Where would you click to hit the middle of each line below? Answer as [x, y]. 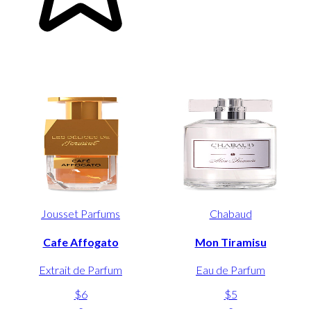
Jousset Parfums [81, 214]
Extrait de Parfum [81, 269]
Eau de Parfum [230, 269]
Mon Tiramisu [230, 242]
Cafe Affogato [81, 242]
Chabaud [230, 214]
